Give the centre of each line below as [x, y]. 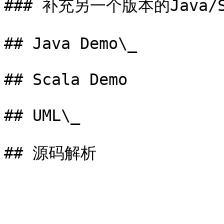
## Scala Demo [66, 79]
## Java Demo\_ [70, 43]
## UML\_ [42, 115]
